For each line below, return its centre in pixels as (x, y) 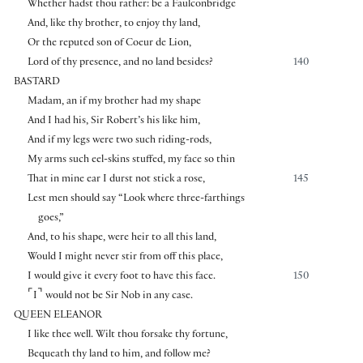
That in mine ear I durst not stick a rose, (116, 180)
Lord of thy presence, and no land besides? (120, 64)
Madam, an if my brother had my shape (114, 102)
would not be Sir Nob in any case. (117, 297)
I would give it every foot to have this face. (121, 278)
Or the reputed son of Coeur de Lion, (109, 44)
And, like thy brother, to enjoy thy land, (113, 25)
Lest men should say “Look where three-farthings (136, 200)
